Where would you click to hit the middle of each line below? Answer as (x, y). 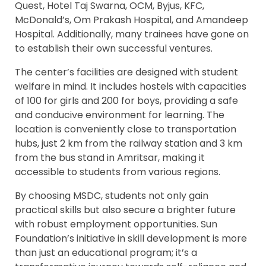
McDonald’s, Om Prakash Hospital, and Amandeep (132, 20)
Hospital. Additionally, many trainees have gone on (132, 34)
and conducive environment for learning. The (120, 115)
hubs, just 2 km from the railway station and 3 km (129, 144)
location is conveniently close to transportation (126, 129)
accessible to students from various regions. (118, 172)
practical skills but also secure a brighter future (125, 210)
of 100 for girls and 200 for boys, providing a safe (126, 101)
